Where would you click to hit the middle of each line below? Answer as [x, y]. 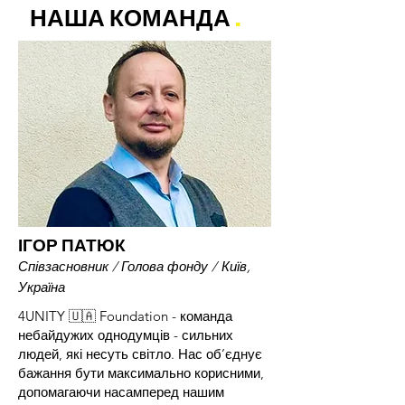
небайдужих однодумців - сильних [126, 335]
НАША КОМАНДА [130, 18]
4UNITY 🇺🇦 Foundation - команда [125, 316]
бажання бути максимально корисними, [141, 373]
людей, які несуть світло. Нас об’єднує [140, 354]
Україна [42, 287]
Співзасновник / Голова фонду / [118, 266]
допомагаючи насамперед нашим [121, 392]
